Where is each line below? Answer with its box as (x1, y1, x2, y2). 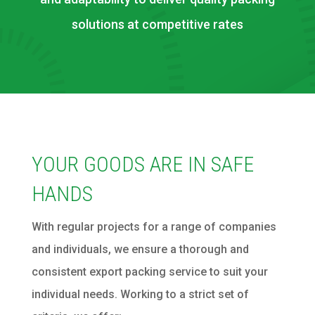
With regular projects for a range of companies (31, 220, 276, 234)
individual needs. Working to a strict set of (31, 288, 249, 302)
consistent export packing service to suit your (31, 265, 268, 279)
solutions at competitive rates (71, 17, 243, 32)
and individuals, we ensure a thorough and (31, 243, 249, 257)
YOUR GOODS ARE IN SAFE (31, 152, 254, 177)
